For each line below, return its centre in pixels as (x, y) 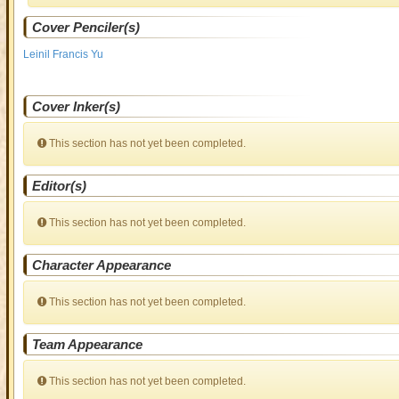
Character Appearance (101, 265)
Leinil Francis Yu (63, 54)
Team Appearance (87, 344)
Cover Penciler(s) (85, 27)
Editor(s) (59, 186)
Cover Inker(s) (76, 106)
